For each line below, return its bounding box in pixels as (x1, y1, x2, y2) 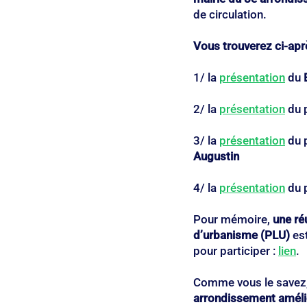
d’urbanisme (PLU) (193, 228, 290, 243)
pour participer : (193, 244, 278, 258)
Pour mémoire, (193, 212, 273, 227)
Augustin (193, 149, 239, 164)
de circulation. (193, 8, 267, 22)
